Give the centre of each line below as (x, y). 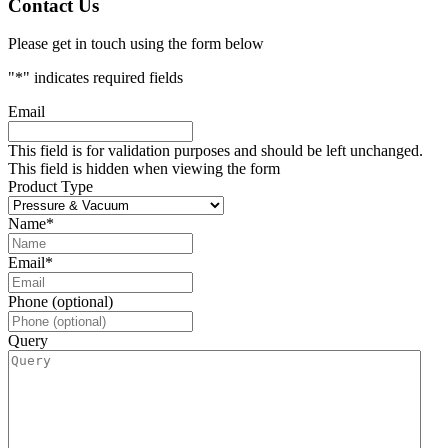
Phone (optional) (60, 302)
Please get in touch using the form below (136, 44)
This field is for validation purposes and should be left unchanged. (215, 151)
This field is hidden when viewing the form (144, 169)
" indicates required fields (103, 78)
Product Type (50, 187)
